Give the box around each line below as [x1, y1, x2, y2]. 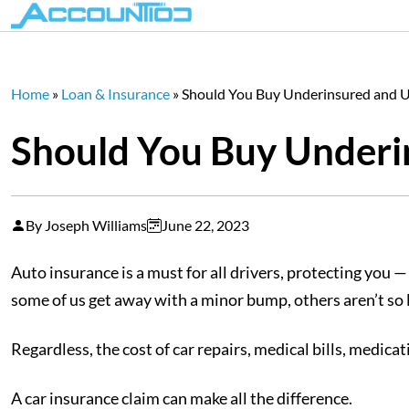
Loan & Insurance [61, 85, 170, 102]
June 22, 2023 [162, 216, 249, 234]
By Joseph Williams [26, 216, 147, 234]
